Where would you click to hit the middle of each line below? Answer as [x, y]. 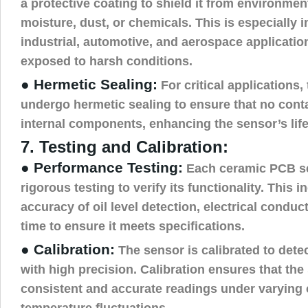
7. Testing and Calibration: [124, 146]
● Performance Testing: [102, 167]
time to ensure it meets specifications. [133, 225]
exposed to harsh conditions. [107, 60]
